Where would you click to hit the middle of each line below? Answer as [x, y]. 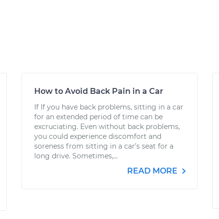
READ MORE [153, 171]
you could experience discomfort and [98, 136]
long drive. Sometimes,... [76, 156]
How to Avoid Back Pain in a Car [99, 91]
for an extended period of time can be [99, 117]
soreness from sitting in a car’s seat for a [104, 146]
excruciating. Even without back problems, [107, 127]
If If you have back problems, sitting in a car [109, 107]
